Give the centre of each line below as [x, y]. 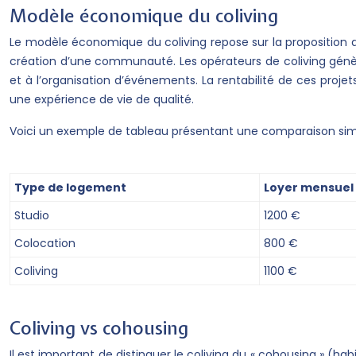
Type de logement [70, 188]
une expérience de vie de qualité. [102, 99]
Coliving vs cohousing [99, 328]
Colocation [45, 243]
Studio [32, 215]
